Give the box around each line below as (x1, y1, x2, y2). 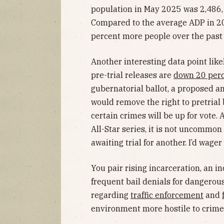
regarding (91, 189, 130, 200)
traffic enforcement (130, 189, 203, 200)
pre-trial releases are (91, 69, 173, 80)
